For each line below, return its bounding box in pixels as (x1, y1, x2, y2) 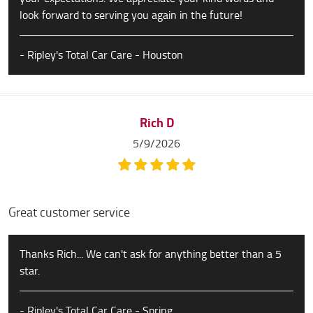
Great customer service (8, 202, 130, 223)
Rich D (139, 112, 174, 134)
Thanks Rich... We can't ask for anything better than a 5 (20, 245, 282, 263)
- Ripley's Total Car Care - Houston (20, 45, 183, 64)
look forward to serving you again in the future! (20, 6, 242, 24)
